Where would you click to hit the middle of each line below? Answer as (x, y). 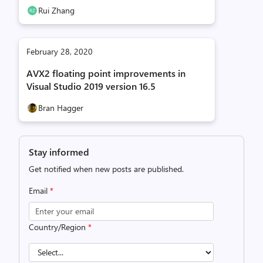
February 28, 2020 (60, 51)
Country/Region (58, 227)
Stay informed (59, 151)
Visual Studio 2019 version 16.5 (91, 86)
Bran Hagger (61, 107)
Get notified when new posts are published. (106, 168)
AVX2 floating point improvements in (106, 73)
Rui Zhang (56, 10)
